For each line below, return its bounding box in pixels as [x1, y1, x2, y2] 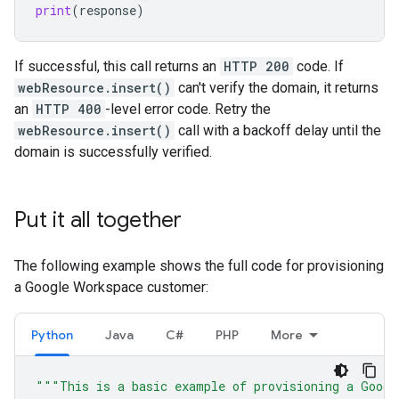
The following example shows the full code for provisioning [14, 256, 384, 274]
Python [31, 326, 73, 343]
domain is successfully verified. [14, 142, 212, 160]
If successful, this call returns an [14, 57, 220, 75]
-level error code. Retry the [105, 100, 271, 118]
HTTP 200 [224, 57, 289, 75]
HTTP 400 [36, 100, 102, 118]
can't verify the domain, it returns [175, 78, 379, 96]
